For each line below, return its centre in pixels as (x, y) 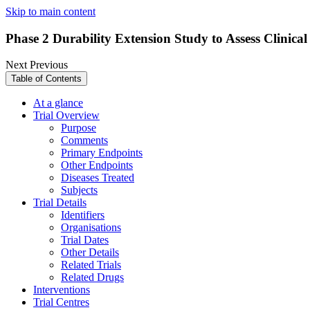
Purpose (79, 128)
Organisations (91, 228)
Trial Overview (66, 116)
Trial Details (60, 203)
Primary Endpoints (102, 153)
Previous (49, 65)
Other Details (90, 253)
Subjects (79, 190)
